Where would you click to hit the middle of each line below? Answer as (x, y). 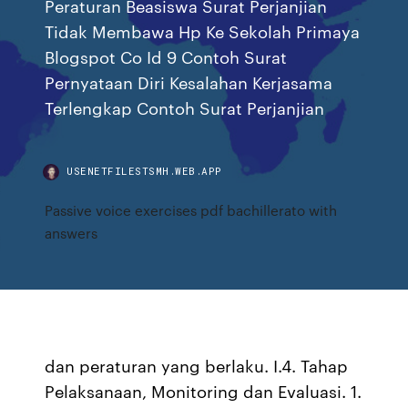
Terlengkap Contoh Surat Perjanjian (185, 107)
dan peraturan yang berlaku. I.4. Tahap (197, 365)
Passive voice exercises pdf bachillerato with (191, 210)
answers (71, 233)
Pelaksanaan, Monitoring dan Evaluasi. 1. (204, 391)
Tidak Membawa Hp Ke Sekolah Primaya (203, 31)
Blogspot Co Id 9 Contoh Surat (166, 56)
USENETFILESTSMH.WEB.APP (144, 171)
